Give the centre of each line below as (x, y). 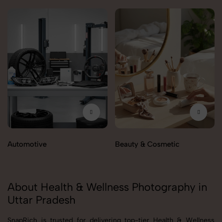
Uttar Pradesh (41, 200)
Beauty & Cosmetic (147, 144)
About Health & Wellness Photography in (107, 187)
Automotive (27, 144)
